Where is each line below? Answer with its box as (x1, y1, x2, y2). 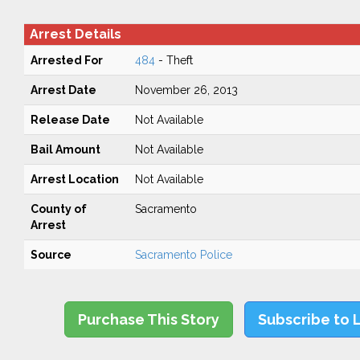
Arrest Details (29, 27, 121, 42)
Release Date (30, 113, 110, 126)
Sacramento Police (134, 248, 232, 261)
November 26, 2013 (134, 84, 238, 96)
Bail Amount (30, 143, 100, 156)
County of (30, 202, 87, 215)
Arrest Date (30, 84, 96, 96)
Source (30, 248, 72, 261)
